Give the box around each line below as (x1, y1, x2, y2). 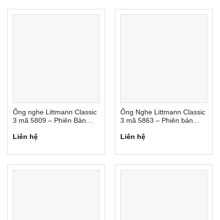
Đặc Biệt (12, 125, 39, 133)
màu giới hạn (120, 125, 161, 133)
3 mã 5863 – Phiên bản (120, 117, 193, 125)
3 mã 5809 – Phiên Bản (12, 117, 86, 125)
